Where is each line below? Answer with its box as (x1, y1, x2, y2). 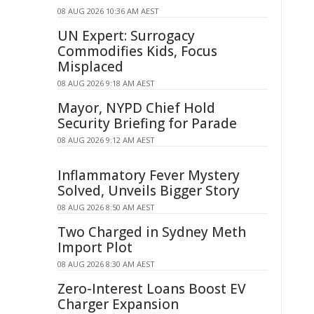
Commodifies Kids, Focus (57, 42, 217, 60)
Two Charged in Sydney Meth (57, 223, 246, 241)
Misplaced (57, 57, 123, 76)
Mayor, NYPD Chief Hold (57, 99, 215, 117)
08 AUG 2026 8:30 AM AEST (57, 259, 155, 269)
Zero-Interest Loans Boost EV (57, 280, 246, 298)
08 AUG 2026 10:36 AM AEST (57, 6, 159, 16)
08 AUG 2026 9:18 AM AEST (57, 78, 155, 88)
